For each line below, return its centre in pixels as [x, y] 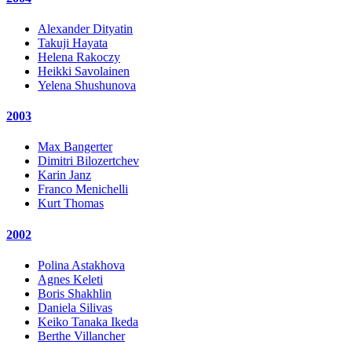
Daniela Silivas [75, 307]
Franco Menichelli [83, 189]
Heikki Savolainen [84, 71]
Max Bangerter [75, 147]
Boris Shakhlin [75, 293]
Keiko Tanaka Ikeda [88, 321]
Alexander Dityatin [85, 28]
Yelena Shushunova [87, 85]
